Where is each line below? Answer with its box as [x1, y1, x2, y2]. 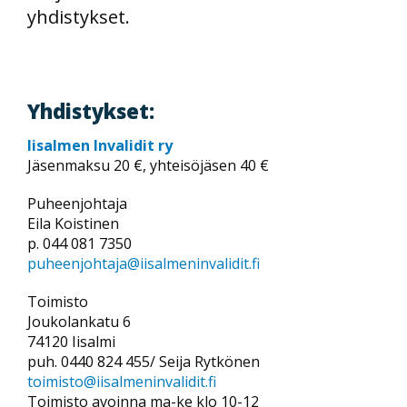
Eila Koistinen [27, 213, 119, 233]
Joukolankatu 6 [27, 311, 131, 332]
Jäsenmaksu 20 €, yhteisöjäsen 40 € [27, 154, 269, 175]
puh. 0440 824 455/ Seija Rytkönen [27, 351, 260, 372]
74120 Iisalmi [27, 331, 115, 352]
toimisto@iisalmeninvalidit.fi [27, 371, 216, 392]
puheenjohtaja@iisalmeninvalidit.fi [27, 253, 260, 273]
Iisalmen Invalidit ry [27, 134, 173, 155]
